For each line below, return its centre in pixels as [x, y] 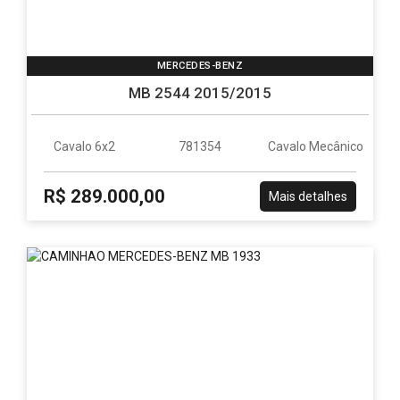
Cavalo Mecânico [315, 146]
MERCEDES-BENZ [200, 65]
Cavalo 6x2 [85, 146]
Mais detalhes [308, 196]
